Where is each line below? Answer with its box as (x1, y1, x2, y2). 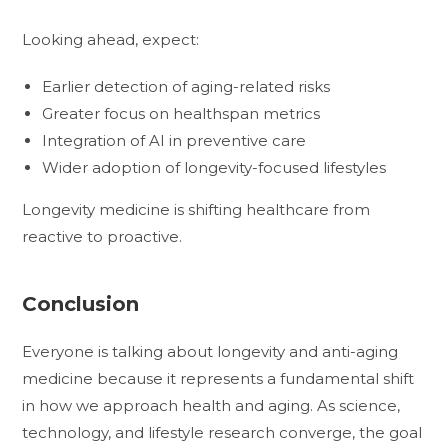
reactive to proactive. (22, 226, 183, 246)
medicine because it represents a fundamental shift (22, 368, 415, 388)
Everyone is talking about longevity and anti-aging (22, 341, 399, 361)
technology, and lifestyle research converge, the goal (22, 422, 423, 442)
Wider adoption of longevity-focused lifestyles (42, 157, 387, 177)
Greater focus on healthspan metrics (42, 103, 321, 123)
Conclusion (22, 291, 140, 316)
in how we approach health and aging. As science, (22, 395, 401, 415)
